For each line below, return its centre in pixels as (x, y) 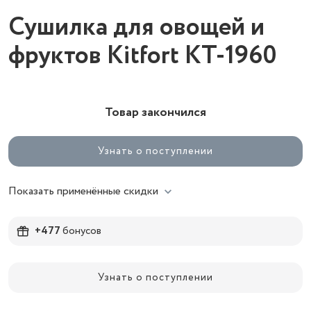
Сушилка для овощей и (136, 27)
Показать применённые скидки (83, 191)
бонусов (81, 231)
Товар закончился (155, 112)
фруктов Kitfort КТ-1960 (143, 56)
